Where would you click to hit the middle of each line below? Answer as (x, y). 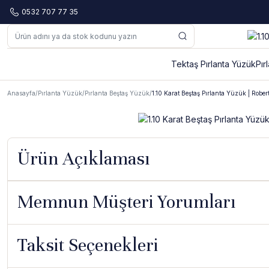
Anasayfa (21, 93)
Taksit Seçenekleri (88, 245)
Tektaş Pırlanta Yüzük (213, 64)
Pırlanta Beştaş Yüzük (117, 93)
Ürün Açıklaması (84, 159)
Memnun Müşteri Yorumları (127, 202)
